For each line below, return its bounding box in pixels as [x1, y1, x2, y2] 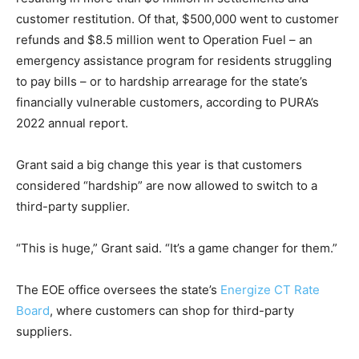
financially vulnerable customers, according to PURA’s [16, 95, 319, 111]
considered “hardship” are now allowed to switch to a [16, 178, 317, 194]
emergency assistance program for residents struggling [16, 53, 332, 69]
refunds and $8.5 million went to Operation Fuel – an [16, 32, 313, 48]
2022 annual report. [16, 115, 128, 131]
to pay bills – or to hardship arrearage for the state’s [16, 74, 308, 90]
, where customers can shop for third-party [50, 303, 294, 319]
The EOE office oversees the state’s [16, 282, 220, 298]
